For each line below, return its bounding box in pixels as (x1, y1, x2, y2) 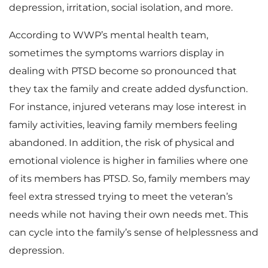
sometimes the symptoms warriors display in (9, 47, 224, 59)
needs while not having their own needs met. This (9, 209, 248, 220)
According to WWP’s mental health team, (9, 29, 208, 41)
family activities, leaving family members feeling (9, 119, 237, 130)
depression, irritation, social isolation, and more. (9, 2, 233, 13)
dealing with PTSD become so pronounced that (9, 65, 237, 77)
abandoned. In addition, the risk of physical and (9, 137, 234, 148)
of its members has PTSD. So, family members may (9, 173, 250, 184)
